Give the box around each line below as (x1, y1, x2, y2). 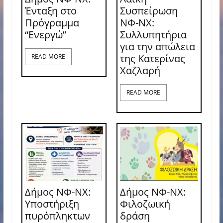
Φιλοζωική (119, 197, 170, 211)
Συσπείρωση (119, 3, 178, 17)
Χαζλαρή (119, 63, 160, 77)
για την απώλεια (119, 39, 195, 53)
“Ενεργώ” (24, 27, 66, 41)
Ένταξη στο (24, 3, 77, 17)
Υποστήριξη (24, 197, 79, 211)
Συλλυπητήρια (119, 27, 187, 41)
